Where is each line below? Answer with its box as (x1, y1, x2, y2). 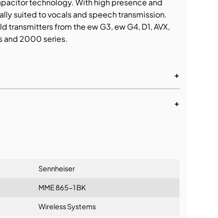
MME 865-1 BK (38, 183, 86, 192)
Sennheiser (38, 164, 75, 173)
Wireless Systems (38, 202, 96, 211)
